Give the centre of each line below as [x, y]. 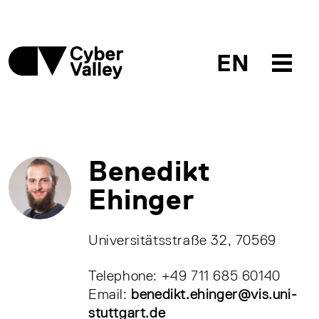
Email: [110, 294]
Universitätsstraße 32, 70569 [182, 240]
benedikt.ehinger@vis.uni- [214, 294]
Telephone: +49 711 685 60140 [184, 276]
